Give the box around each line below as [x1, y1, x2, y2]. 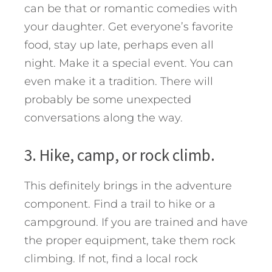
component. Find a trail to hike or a [24, 197, 216, 211]
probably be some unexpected [24, 93, 191, 107]
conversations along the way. [24, 111, 183, 125]
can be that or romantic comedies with [24, 2, 237, 16]
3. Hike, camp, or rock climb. [24, 144, 215, 166]
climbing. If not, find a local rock [24, 252, 198, 266]
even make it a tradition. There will [24, 75, 213, 89]
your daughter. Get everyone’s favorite [24, 20, 233, 34]
